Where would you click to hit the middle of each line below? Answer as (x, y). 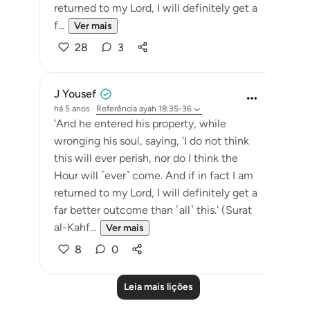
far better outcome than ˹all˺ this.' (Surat (153, 210)
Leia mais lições (158, 287)
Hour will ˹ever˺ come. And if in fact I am (154, 175)
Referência (117, 109)
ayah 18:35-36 (165, 109)
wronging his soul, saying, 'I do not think (152, 141)
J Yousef (75, 94)
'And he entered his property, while (140, 124)
